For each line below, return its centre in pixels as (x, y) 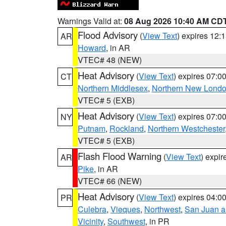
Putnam (92, 128)
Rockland (127, 128)
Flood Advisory (108, 35)
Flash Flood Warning (120, 156)
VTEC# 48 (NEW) (110, 60)
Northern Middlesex (113, 88)
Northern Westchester (186, 128)
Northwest (162, 209)
